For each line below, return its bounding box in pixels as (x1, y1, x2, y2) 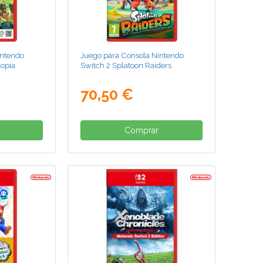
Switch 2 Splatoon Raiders (80, 60, 172, 70)
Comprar (124, 126, 159, 136)
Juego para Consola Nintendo (80, 50, 184, 60)
